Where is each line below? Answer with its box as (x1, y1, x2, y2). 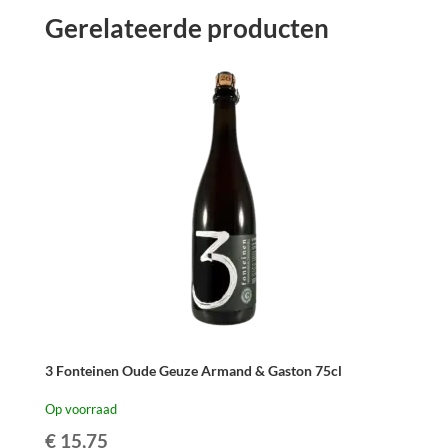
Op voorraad (44, 401, 117, 418)
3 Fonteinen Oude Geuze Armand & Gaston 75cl (44, 362, 342, 380)
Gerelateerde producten (44, 12, 329, 45)
